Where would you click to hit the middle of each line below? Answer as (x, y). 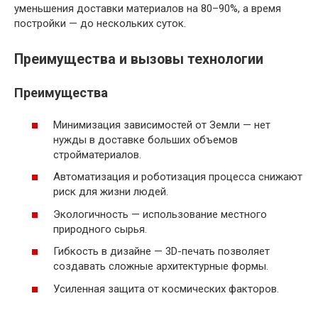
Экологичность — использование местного (160, 214)
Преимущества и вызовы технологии (139, 60)
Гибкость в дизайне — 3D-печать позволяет (161, 252)
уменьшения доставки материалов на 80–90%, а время (148, 9)
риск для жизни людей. (111, 192)
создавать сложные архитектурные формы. (161, 267)
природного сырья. (100, 229)
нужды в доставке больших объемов (146, 139)
